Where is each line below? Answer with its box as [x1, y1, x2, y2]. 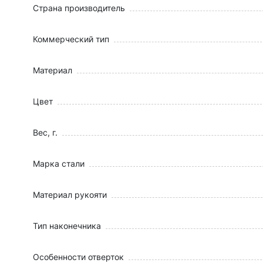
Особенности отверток [33, 252, 124, 262]
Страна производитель [33, 3, 125, 13]
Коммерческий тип [33, 34, 109, 44]
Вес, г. [33, 127, 58, 137]
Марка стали [33, 159, 85, 168]
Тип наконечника [33, 221, 101, 231]
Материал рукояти [33, 190, 107, 200]
